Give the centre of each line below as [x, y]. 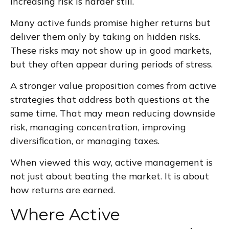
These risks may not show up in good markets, [111, 50]
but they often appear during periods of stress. [111, 64]
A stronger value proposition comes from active [113, 85]
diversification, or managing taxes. [85, 141]
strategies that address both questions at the [110, 99]
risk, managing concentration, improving [98, 127]
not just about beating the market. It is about [110, 176]
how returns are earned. [63, 190]
